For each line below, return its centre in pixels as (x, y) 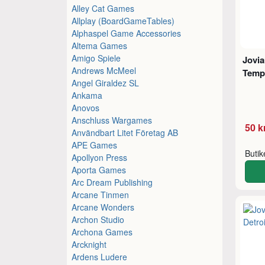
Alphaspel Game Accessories (127, 33)
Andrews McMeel (104, 70)
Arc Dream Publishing (112, 182)
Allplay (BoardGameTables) (123, 20)
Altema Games (100, 45)
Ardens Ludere (100, 256)
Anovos (86, 107)
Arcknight (89, 244)
